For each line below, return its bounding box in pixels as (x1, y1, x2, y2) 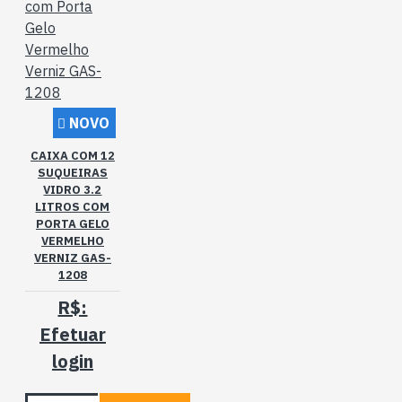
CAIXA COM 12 (30, 148, 115, 163)
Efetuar (39, 322, 106, 346)
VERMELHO (40, 233, 104, 249)
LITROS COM (35, 199, 110, 214)
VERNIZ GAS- (33, 250, 111, 266)
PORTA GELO (35, 216, 109, 232)
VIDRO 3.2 (43, 182, 102, 197)
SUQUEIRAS (37, 165, 108, 180)
